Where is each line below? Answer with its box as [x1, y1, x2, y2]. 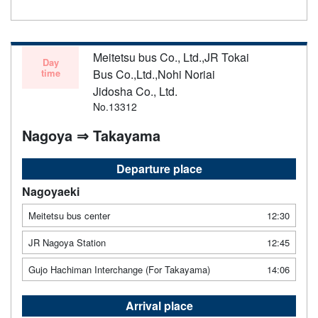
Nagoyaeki [22, 182, 79, 199]
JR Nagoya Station [28, 235, 106, 249]
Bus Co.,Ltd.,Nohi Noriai [93, 65, 215, 82]
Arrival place [125, 297, 193, 314]
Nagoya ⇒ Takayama [22, 124, 160, 146]
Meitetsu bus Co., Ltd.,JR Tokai [93, 48, 249, 65]
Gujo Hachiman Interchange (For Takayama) [28, 262, 210, 276]
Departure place [116, 160, 202, 177]
